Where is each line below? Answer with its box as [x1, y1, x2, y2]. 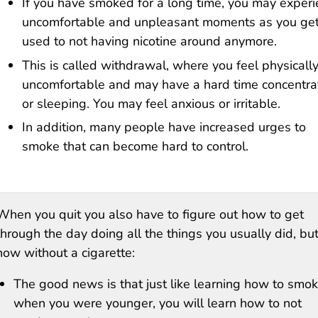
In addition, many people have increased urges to [22, 119, 306, 136]
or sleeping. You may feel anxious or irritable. [22, 94, 280, 112]
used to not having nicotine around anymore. [22, 32, 277, 50]
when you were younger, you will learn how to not [13, 295, 302, 312]
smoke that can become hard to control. [22, 138, 248, 155]
